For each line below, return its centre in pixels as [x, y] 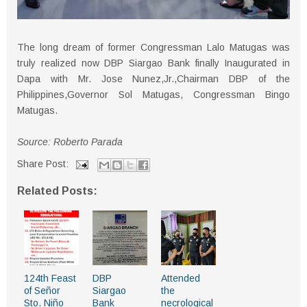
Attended [181, 279]
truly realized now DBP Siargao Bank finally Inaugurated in [153, 63]
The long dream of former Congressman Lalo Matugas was [153, 48]
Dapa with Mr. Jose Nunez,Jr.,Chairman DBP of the [153, 79]
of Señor [42, 291]
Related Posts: [57, 191]
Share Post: [44, 164]
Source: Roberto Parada [70, 142]
